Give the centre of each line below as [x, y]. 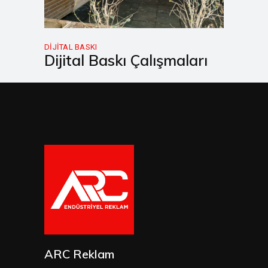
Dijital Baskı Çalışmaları [126, 60]
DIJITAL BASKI [71, 47]
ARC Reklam [79, 254]
